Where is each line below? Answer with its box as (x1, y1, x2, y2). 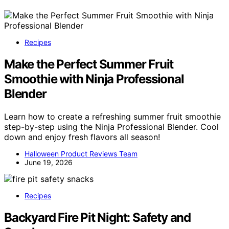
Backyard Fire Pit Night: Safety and (4, 210, 191, 225)
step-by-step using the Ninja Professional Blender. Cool (4, 121, 219, 132)
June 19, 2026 (25, 157, 73, 167)
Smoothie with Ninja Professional (4, 71, 184, 86)
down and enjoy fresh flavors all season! (4, 131, 160, 142)
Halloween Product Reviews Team (25, 149, 138, 158)
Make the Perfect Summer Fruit (4, 56, 174, 72)
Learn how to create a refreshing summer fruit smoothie (4, 111, 221, 122)
